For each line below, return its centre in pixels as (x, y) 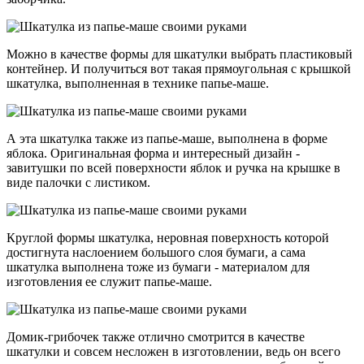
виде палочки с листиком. (78, 182)
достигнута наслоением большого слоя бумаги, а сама (156, 252)
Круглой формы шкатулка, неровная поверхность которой (168, 237)
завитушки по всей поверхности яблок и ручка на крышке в (173, 167)
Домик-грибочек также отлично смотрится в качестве (156, 336)
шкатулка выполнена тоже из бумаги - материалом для (158, 266)
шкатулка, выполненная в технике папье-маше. (138, 83)
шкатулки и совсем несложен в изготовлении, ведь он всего (173, 351)
